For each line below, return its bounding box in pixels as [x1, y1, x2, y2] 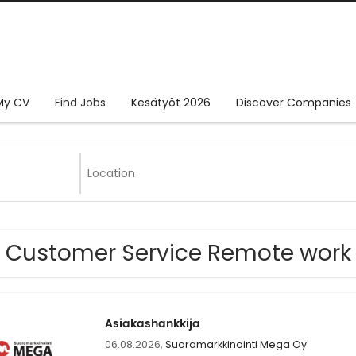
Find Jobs [55, 95, 106, 111]
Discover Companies [236, 95, 351, 111]
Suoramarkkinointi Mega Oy [164, 338, 307, 352]
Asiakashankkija [104, 315, 200, 334]
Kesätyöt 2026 [131, 95, 211, 111]
